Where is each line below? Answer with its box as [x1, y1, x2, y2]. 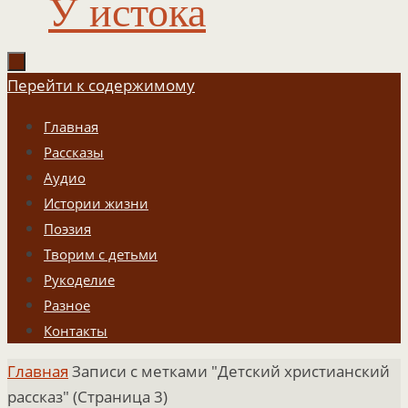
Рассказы [44, 143, 104, 161]
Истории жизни [44, 194, 148, 212]
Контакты [44, 321, 107, 340]
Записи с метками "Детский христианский [72, 361, 390, 382]
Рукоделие [44, 270, 115, 289]
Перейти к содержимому [7, 75, 195, 96]
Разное [44, 296, 90, 314]
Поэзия [44, 219, 91, 238]
